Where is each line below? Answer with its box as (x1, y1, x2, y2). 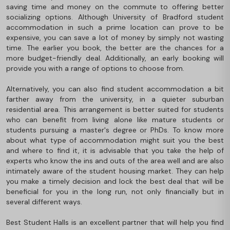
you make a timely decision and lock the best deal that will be (6, 176, 224, 186)
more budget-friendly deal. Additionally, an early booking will (6, 53, 224, 63)
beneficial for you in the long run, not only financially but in (6, 186, 224, 196)
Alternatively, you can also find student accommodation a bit (6, 84, 224, 93)
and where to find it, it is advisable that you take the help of (6, 145, 224, 155)
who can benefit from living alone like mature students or (6, 114, 224, 124)
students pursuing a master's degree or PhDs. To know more (6, 125, 224, 135)
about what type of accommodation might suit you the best (6, 135, 224, 145)
